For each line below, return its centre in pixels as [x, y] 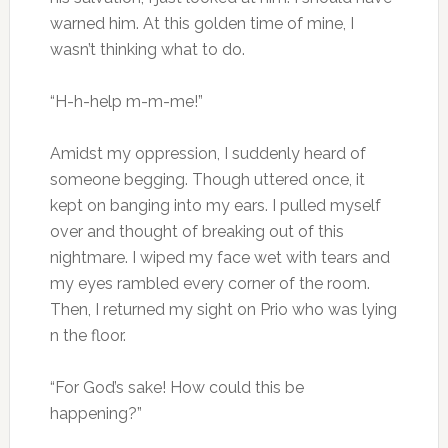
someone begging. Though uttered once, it [207, 179]
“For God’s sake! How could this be [176, 387]
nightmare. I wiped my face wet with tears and [219, 257]
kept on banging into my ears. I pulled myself [215, 205]
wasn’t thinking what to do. [147, 49]
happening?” [95, 413]
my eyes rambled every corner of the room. [209, 283]
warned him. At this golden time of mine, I [201, 23]
